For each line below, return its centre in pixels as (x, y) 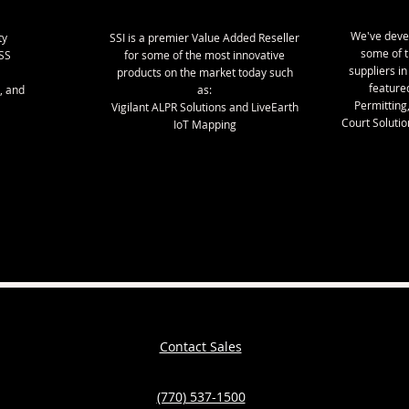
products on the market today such (204, 72)
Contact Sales (200, 346)
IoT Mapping (204, 124)
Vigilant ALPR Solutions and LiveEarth (204, 107)
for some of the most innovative (204, 55)
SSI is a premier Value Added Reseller (204, 37)
